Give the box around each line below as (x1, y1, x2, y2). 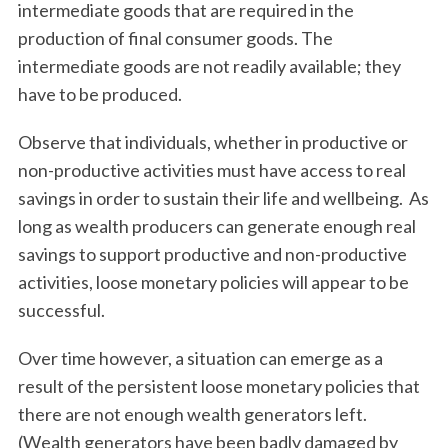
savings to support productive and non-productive (17, 243, 407, 265)
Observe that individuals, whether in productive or (17, 131, 408, 153)
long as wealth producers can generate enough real (17, 215, 416, 237)
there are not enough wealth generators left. (17, 403, 367, 425)
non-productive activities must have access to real (17, 159, 406, 181)
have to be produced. (17, 83, 185, 105)
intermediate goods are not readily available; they (17, 55, 401, 77)
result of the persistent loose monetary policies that (17, 375, 420, 397)
